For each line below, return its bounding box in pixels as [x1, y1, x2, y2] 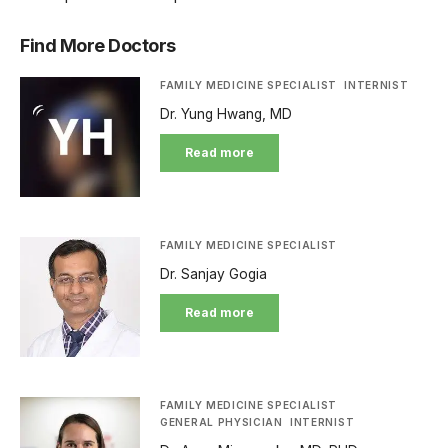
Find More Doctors [20, 35, 176, 56]
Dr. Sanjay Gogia [160, 266, 267, 282]
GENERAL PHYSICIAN [160, 416, 283, 428]
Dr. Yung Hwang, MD [160, 106, 292, 122]
